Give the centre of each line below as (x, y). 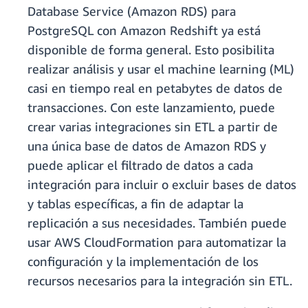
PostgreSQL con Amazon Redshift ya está (144, 31)
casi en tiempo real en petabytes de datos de (155, 88)
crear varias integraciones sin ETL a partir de (153, 127)
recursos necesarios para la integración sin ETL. (160, 281)
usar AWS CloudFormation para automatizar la (157, 242)
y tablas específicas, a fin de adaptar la (135, 204)
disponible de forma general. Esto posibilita (151, 50)
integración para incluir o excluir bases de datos (162, 185)
